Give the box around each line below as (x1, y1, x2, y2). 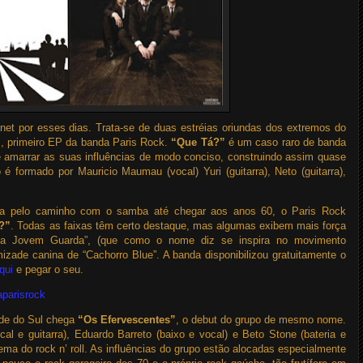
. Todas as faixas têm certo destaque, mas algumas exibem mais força (11, 220, 347, 232)
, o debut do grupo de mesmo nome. (176, 314, 346, 326)
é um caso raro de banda (224, 136, 347, 148)
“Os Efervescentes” (78, 314, 176, 326)
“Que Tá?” (171, 136, 225, 148)
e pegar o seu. (13, 263, 83, 275)
